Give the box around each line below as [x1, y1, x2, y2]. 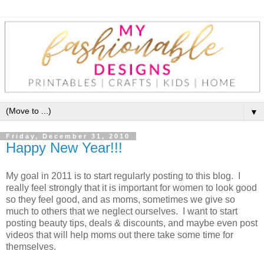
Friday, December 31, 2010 [6, 133, 130, 140]
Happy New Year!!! [6, 140, 123, 156]
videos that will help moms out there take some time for [6, 230, 233, 240]
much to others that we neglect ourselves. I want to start [6, 206, 237, 217]
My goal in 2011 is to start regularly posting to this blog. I [6, 171, 240, 181]
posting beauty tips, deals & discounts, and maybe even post [6, 218, 258, 229]
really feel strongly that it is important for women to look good [6, 183, 257, 193]
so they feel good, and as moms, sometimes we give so [6, 194, 235, 205]
